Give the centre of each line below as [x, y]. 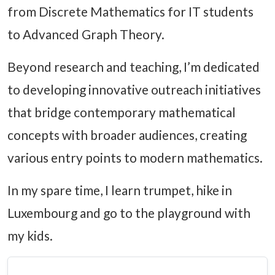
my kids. [30, 236]
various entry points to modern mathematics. [135, 158]
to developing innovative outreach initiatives [134, 90]
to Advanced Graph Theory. [86, 34]
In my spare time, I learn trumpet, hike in [120, 190]
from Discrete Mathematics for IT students [130, 12]
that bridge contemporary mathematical [122, 112]
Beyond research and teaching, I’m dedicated [134, 67]
